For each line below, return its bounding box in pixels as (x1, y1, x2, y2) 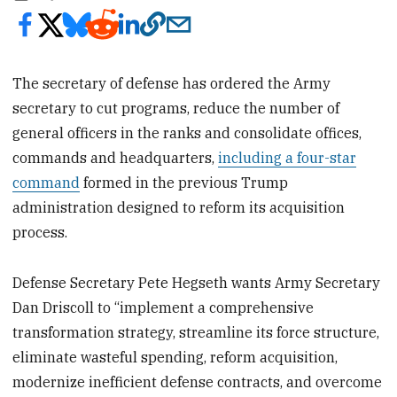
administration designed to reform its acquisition (12, 198, 346, 216)
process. (12, 222, 68, 241)
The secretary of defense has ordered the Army (12, 74, 331, 92)
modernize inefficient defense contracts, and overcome (12, 372, 383, 391)
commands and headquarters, (12, 148, 219, 167)
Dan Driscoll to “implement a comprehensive (12, 298, 315, 316)
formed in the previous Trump (80, 173, 289, 191)
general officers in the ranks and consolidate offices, (12, 123, 362, 142)
